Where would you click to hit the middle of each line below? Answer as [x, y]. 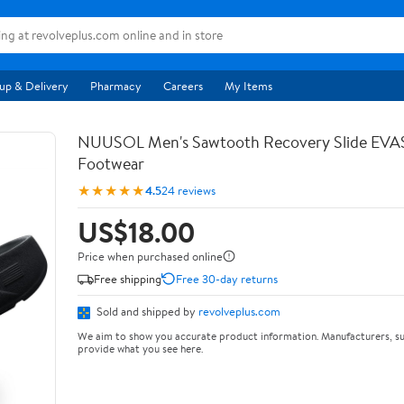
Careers [183, 86]
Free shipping [128, 278]
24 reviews [188, 190]
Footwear [111, 164]
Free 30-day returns [227, 278]
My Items [248, 86]
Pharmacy [116, 86]
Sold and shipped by [146, 311]
